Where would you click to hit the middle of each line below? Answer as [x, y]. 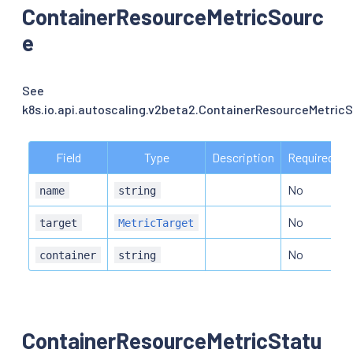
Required [311, 157]
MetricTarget [156, 223]
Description [243, 157]
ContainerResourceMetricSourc [173, 16]
